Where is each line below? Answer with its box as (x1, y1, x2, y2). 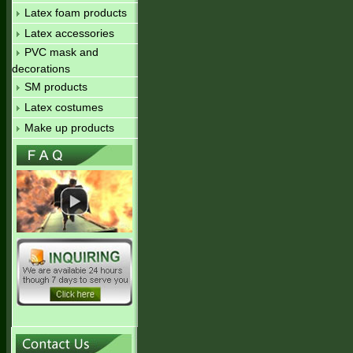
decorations (11, 62, 70, 75)
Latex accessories (24, 27, 114, 39)
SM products (24, 80, 87, 93)
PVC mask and (24, 46, 98, 58)
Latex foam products (24, 6, 127, 19)
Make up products (24, 121, 114, 134)
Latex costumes (24, 101, 103, 113)
